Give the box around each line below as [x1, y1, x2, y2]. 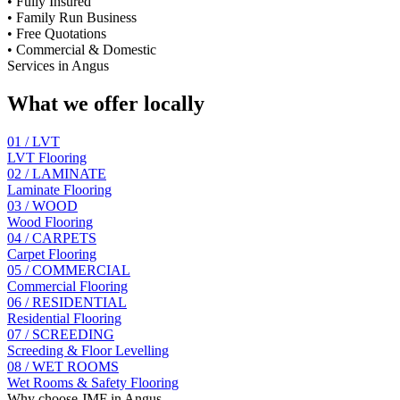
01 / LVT [7, 133, 60, 149]
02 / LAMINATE [7, 165, 106, 181]
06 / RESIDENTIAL [7, 294, 127, 310]
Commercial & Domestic [16, 41, 156, 57]
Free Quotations [16, 25, 106, 41]
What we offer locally [7, 91, 204, 115]
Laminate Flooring [7, 181, 112, 197]
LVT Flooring [7, 149, 87, 165]
